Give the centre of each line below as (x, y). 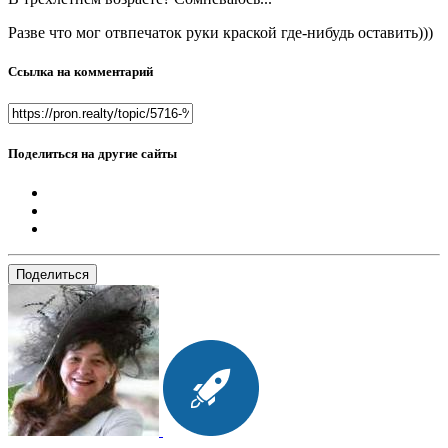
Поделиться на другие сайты (92, 153)
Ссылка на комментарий (80, 72)
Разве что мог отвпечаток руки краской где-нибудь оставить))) (220, 33)
